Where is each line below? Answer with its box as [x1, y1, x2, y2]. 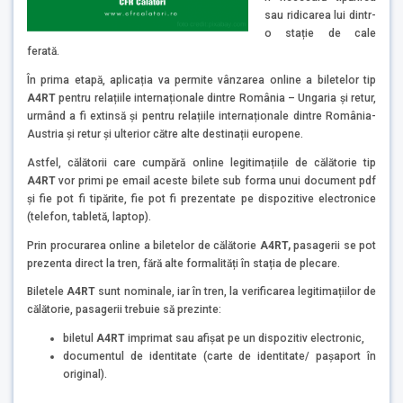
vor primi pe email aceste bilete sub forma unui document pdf [58, 174, 377, 187]
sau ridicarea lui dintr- [264, 9, 376, 22]
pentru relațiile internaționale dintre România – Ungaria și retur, [56, 91, 376, 104]
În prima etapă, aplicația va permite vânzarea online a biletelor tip [27, 73, 376, 86]
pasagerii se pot [290, 238, 376, 252]
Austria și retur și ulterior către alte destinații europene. [27, 127, 303, 140]
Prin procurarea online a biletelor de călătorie [27, 238, 260, 252]
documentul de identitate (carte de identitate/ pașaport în [63, 350, 376, 363]
